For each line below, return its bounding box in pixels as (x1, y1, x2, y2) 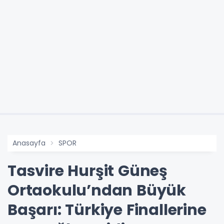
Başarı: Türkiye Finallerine (7, 199, 206, 221)
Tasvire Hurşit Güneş (7, 160, 167, 182)
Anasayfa (12, 138, 45, 148)
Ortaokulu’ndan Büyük (7, 180, 186, 201)
